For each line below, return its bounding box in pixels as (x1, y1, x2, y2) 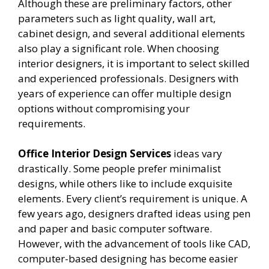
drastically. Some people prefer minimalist (18, 162, 221, 176)
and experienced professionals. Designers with (18, 71, 238, 85)
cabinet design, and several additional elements (18, 26, 245, 40)
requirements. (18, 116, 85, 130)
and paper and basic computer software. (18, 222, 212, 236)
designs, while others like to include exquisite (18, 177, 232, 191)
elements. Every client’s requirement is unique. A (18, 192, 247, 206)
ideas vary (171, 147, 222, 161)
